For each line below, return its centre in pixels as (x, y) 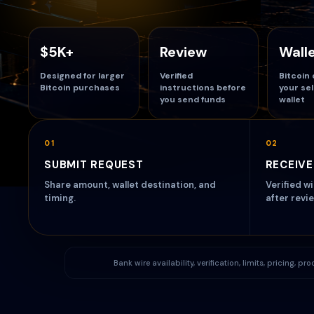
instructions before (203, 88)
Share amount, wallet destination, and (130, 185)
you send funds (192, 100)
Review (183, 52)
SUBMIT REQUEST (94, 165)
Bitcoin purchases (80, 88)
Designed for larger (82, 76)
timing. (60, 198)
